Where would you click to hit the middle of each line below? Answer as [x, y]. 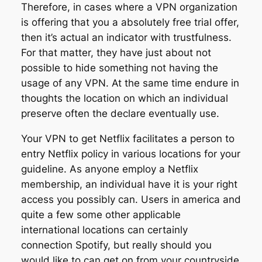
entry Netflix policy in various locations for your [130, 154]
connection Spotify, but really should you [116, 245]
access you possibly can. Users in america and [131, 199]
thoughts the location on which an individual [124, 98]
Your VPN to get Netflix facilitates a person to [127, 138]
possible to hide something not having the [119, 68]
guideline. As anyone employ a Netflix [109, 169]
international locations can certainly [104, 230]
